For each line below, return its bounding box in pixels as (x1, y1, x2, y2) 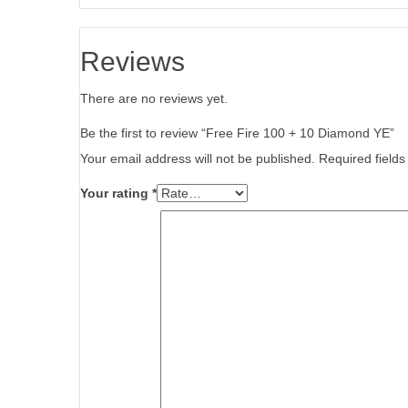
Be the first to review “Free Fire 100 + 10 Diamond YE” (80, 126, 394, 141)
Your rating (80, 186, 152, 201)
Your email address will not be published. (80, 151, 315, 167)
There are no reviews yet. (80, 91, 228, 107)
